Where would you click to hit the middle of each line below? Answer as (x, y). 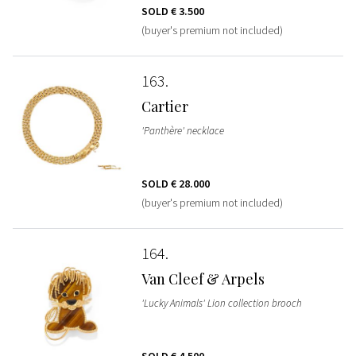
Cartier (164, 106)
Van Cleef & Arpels (203, 279)
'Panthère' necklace (182, 130)
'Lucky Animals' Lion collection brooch (221, 303)
